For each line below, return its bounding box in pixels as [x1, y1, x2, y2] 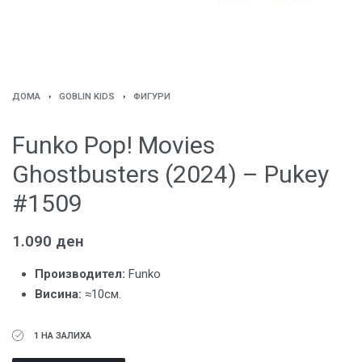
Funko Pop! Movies [12, 131, 215, 160]
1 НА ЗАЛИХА [33, 330, 91, 341]
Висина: [35, 286, 82, 301]
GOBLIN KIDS [59, 90, 115, 102]
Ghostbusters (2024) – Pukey [12, 160, 329, 189]
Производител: [35, 266, 126, 281]
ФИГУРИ [133, 90, 170, 102]
